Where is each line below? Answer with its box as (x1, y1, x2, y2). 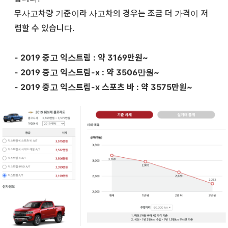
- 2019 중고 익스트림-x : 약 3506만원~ (14, 67, 159, 77)
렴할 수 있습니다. (14, 22, 75, 33)
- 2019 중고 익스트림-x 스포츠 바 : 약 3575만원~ (14, 81, 192, 92)
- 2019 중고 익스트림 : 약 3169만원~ (14, 52, 148, 63)
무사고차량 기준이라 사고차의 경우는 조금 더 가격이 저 (14, 8, 208, 18)
